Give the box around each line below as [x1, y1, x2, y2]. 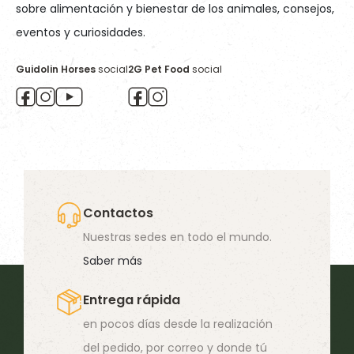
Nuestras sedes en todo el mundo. [83, 229, 273, 246]
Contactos [83, 204, 154, 223]
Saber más [83, 253, 143, 269]
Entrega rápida [83, 291, 181, 310]
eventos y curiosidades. [16, 24, 145, 40]
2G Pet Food [128, 62, 190, 76]
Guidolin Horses [16, 62, 96, 76]
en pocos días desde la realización [83, 316, 273, 333]
